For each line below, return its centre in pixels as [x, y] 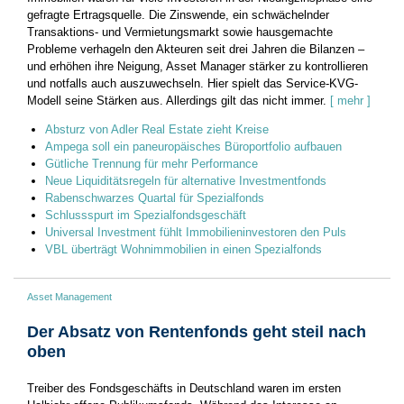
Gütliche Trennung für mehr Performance [151, 164]
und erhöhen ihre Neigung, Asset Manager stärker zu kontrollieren [197, 67]
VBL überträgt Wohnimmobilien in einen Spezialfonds [184, 250]
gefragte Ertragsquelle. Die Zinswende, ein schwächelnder [178, 15]
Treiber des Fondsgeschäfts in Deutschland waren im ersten [184, 389]
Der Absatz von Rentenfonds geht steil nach [197, 332]
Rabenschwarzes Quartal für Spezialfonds [155, 198]
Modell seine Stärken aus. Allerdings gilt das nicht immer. [177, 101]
